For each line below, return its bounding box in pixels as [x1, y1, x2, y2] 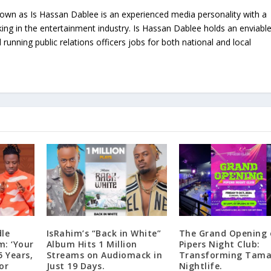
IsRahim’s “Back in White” [46, 227, 162, 240]
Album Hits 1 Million [46, 238, 137, 250]
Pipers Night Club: [178, 238, 260, 250]
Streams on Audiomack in [46, 249, 163, 261]
